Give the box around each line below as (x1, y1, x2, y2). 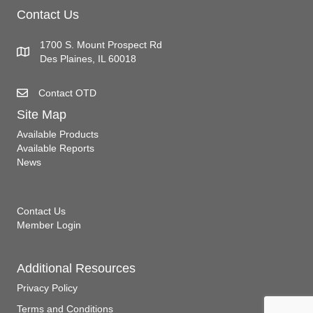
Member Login (17, 219, 81, 231)
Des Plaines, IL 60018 (40, 52, 136, 64)
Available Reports (17, 142, 94, 154)
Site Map (17, 107, 66, 122)
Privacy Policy (17, 282, 78, 293)
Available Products (17, 128, 99, 140)
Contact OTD (38, 87, 96, 99)
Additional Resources (17, 261, 136, 275)
